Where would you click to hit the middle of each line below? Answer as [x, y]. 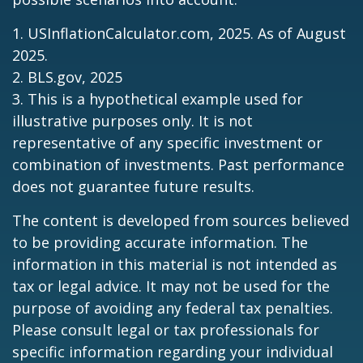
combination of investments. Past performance [178, 164]
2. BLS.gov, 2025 [67, 77]
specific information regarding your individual [173, 352]
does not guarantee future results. [133, 186]
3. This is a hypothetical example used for [158, 99]
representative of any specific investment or [167, 143]
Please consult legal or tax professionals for [166, 330]
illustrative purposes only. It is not [132, 121]
